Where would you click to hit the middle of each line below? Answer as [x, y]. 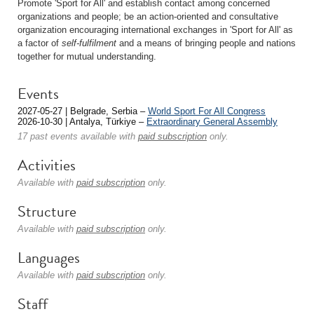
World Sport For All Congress [207, 111]
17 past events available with [78, 136]
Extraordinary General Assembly [212, 122]
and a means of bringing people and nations [206, 43]
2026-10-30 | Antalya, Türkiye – [82, 122]
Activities [47, 165]
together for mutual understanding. [87, 56]
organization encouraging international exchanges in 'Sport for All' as [155, 30]
